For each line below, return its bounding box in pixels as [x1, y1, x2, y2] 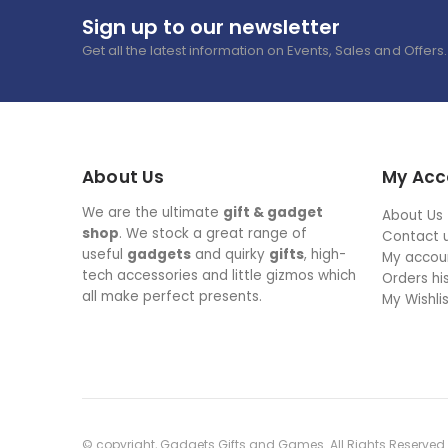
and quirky [191, 244, 270, 264]
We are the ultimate [82, 202, 224, 222]
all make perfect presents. [82, 286, 263, 306]
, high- [304, 244, 347, 264]
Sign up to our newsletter [82, 12, 340, 41]
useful [82, 244, 128, 264]
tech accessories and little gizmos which [82, 265, 357, 285]
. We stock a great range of [119, 223, 308, 243]
